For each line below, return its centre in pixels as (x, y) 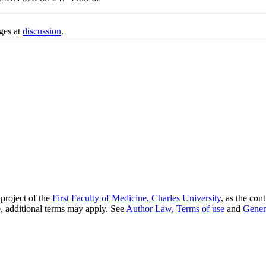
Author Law (149, 209)
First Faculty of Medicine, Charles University (137, 198)
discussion (42, 31)
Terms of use (200, 209)
